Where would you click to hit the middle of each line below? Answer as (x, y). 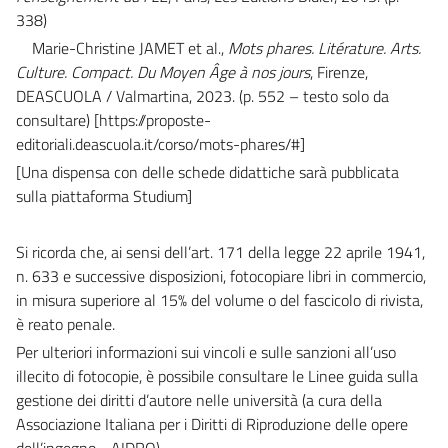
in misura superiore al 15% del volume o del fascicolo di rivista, (219, 299)
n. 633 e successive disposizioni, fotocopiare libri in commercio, (221, 275)
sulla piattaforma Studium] (104, 195)
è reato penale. (65, 323)
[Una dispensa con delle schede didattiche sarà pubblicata (207, 171)
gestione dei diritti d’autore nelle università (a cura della (199, 399)
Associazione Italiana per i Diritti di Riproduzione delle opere (212, 423)
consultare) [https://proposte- (113, 119)
